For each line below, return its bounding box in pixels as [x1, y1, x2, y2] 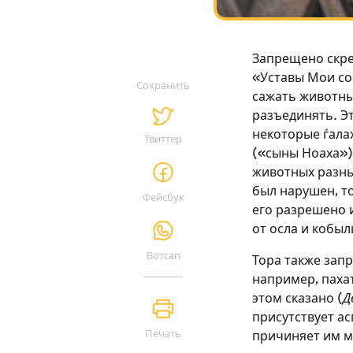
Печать [145, 328, 181, 340]
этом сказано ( [251, 292, 343, 306]
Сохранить [136, 80, 190, 91]
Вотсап [146, 250, 180, 262]
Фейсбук [142, 191, 184, 203]
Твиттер [144, 133, 182, 145]
